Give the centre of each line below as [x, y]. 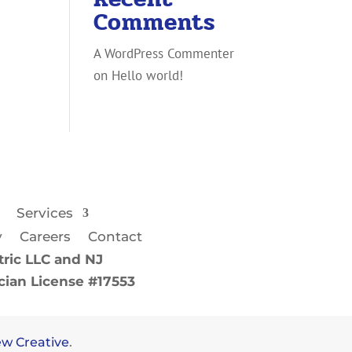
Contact [115, 236]
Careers [46, 236]
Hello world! [148, 75]
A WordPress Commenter [164, 53]
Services [45, 213]
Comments [155, 22]
